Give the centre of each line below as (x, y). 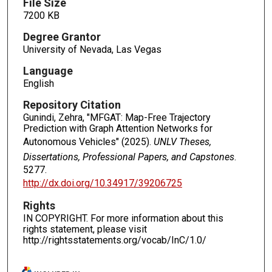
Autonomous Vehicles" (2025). (88, 141)
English (38, 83)
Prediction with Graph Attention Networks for (117, 128)
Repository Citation (72, 104)
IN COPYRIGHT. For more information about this (123, 219)
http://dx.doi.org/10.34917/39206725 (102, 183)
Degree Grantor (62, 36)
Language (48, 70)
